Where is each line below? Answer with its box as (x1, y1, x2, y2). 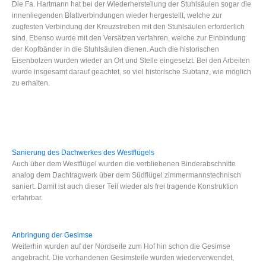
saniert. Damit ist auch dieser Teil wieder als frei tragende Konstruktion (12, 182, 238, 191)
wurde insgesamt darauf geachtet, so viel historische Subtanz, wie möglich (12, 68, 251, 77)
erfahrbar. (12, 193, 43, 202)
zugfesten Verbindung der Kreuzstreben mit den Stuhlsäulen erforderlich (12, 23, 245, 31)
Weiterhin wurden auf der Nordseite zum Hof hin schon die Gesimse (12, 242, 230, 251)
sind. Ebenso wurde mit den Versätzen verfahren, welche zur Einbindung (12, 34, 246, 43)
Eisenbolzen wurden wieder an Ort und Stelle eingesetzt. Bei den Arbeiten (12, 56, 250, 65)
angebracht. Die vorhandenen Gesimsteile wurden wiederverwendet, (12, 254, 234, 262)
